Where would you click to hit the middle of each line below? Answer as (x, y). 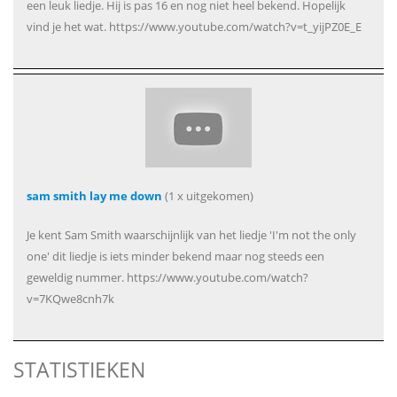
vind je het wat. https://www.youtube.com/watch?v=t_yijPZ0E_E (194, 27)
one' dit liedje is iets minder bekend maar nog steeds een (175, 257)
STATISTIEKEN (79, 370)
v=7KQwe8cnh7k (70, 299)
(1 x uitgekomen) (208, 196)
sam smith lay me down (94, 196)
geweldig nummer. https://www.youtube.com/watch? (167, 278)
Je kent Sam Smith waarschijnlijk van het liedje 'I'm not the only (191, 235)
